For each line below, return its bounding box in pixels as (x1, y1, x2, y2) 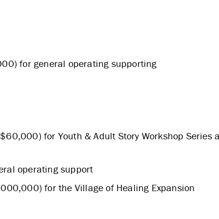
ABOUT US (67, 39, 140, 57)
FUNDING (71, 112, 137, 131)
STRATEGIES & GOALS (24, 75, 183, 94)
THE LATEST (66, 187, 153, 205)
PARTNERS (70, 150, 149, 168)
